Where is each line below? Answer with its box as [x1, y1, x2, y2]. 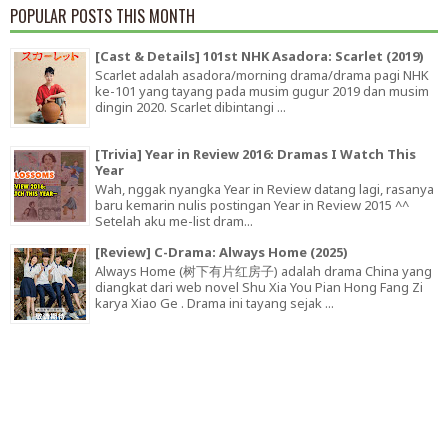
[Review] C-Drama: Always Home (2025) [95, 242, 348, 261]
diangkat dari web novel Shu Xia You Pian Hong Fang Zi [95, 277, 423, 296]
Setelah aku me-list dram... [95, 211, 253, 230]
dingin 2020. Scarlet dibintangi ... [95, 97, 286, 116]
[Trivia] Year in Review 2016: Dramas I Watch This [95, 144, 416, 163]
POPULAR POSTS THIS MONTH [10, 3, 195, 28]
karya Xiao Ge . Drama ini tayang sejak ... [95, 293, 334, 312]
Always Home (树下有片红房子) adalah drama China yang [95, 261, 432, 280]
